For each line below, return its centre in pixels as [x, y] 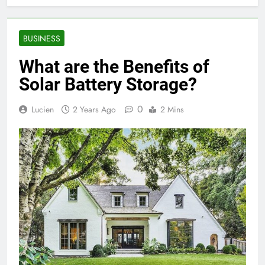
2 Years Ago [94, 110]
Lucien [43, 110]
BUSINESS [42, 39]
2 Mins [172, 110]
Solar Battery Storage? [108, 85]
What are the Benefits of [114, 67]
